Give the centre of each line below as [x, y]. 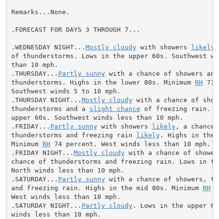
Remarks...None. [40, 12]
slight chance [115, 109]
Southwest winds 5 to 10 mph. [66, 91]
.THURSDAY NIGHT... [46, 100]
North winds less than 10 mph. [68, 170]
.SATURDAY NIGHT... [46, 205]
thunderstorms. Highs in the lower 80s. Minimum [103, 82]
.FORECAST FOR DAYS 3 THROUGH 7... [76, 29]
